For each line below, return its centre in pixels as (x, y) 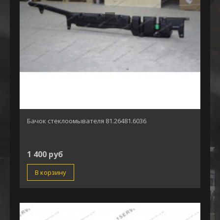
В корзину (51, 172)
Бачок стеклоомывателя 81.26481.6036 (87, 121)
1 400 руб (45, 154)
